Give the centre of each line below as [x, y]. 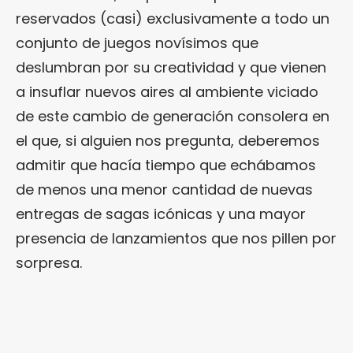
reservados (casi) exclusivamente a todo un [173, 18]
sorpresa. [49, 262]
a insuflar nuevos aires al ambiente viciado [167, 91]
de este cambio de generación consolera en [173, 116]
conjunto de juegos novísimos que [137, 43]
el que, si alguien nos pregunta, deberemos [168, 140]
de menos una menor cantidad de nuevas [164, 189]
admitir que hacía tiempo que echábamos [166, 165]
